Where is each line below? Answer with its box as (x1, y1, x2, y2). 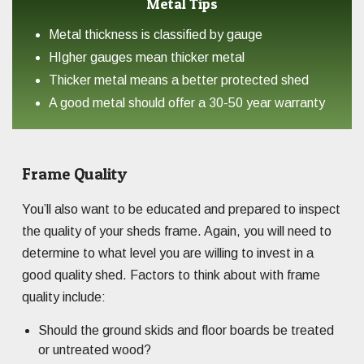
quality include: (22, 290, 106, 305)
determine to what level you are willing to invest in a (22, 246, 314, 261)
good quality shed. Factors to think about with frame (22, 268, 320, 283)
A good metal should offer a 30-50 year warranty (49, 96, 325, 110)
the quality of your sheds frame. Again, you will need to (22, 224, 331, 239)
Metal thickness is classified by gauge (49, 28, 262, 42)
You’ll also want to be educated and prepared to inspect (22, 202, 340, 217)
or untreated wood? (38, 343, 151, 357)
